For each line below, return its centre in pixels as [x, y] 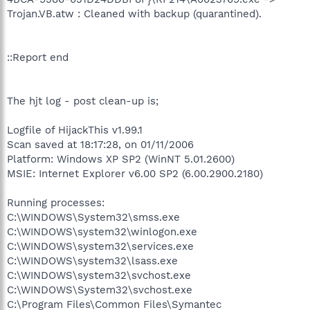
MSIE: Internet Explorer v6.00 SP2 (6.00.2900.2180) [135, 174]
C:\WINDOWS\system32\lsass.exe [92, 261]
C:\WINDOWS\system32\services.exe [100, 246]
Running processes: [56, 203]
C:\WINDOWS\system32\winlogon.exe [102, 232]
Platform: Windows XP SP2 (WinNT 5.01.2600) [121, 159]
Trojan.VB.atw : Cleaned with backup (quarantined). [134, 14]
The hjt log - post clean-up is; [83, 101]
